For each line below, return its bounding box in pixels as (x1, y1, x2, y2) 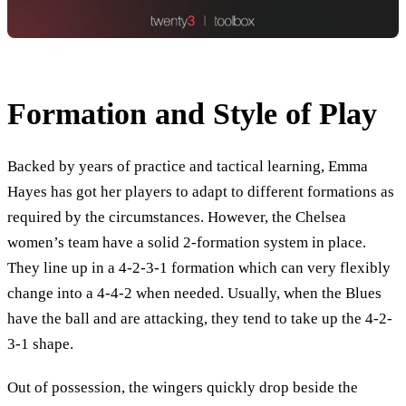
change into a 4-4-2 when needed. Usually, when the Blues (7, 285, 382, 303)
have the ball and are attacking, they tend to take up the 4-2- (7, 310, 392, 328)
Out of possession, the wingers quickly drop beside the (7, 378, 358, 396)
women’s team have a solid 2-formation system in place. (7, 234, 366, 252)
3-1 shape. (7, 335, 73, 353)
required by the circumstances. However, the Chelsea (7, 208, 346, 227)
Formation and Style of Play (7, 97, 377, 131)
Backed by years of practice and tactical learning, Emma (7, 158, 368, 176)
